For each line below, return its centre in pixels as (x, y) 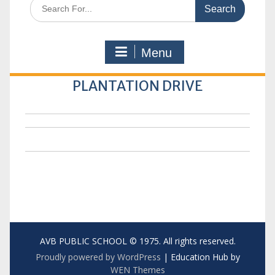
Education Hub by (205, 257)
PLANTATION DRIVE (137, 86)
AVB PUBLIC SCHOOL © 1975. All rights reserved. (137, 241)
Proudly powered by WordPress (98, 257)
